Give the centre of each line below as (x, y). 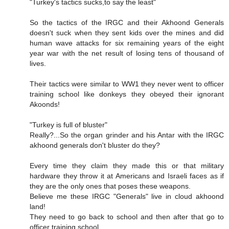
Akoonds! (45, 105)
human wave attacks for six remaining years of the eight (127, 43)
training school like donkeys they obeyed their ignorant (127, 94)
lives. (38, 64)
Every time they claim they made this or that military (127, 166)
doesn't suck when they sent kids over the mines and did (127, 33)
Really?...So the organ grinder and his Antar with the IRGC (127, 135)
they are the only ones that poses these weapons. (110, 186)
